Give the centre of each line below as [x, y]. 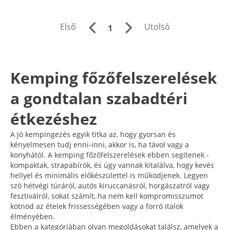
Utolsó [157, 27]
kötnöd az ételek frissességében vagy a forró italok [97, 206]
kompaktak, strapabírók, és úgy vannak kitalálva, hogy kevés [112, 165]
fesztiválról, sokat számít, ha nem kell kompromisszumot [107, 196]
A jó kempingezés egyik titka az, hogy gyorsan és [93, 134]
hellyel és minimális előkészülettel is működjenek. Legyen [109, 175]
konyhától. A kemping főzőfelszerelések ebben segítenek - [110, 155]
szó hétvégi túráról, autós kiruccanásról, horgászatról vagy [110, 185]
